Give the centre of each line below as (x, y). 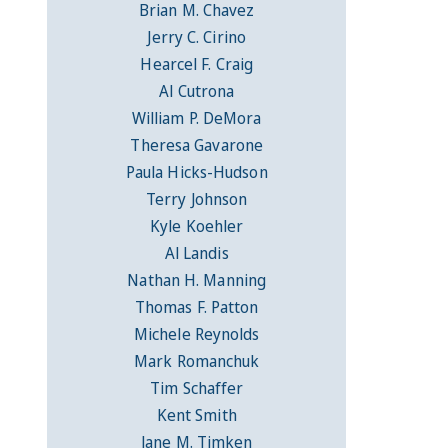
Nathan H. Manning (197, 279)
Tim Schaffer (197, 387)
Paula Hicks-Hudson (196, 171)
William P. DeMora (196, 117)
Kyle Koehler (197, 225)
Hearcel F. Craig (197, 63)
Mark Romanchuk (197, 360)
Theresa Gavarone (197, 144)
